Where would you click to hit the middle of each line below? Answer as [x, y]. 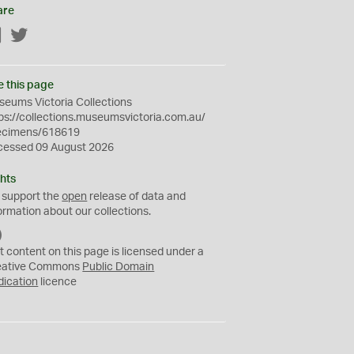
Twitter [46, 36]
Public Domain [119, 267]
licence [58, 282]
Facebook [28, 36]
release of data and [137, 197]
